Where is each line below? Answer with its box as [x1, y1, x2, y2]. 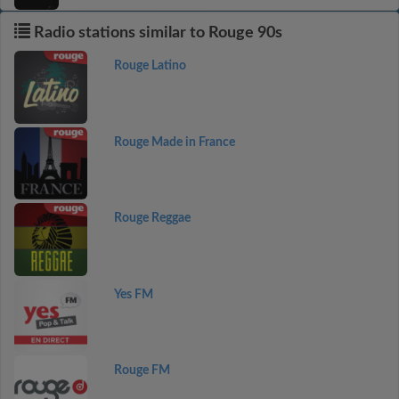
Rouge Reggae [113, 212, 191, 224]
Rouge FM [113, 364, 170, 377]
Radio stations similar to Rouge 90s [30, 25, 282, 41]
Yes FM [113, 288, 153, 301]
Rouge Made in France [113, 135, 235, 149]
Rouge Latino [113, 60, 186, 72]
